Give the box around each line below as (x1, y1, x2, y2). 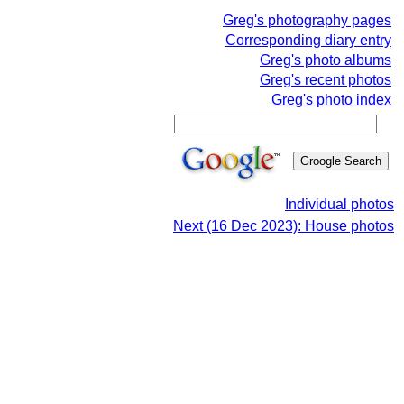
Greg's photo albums (260, 52, 391, 68)
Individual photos (285, 197, 394, 212)
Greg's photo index (271, 92, 391, 107)
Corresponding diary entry (225, 32, 391, 48)
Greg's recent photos (260, 72, 391, 87)
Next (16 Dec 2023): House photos (173, 218, 394, 234)
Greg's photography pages (223, 13, 391, 28)
